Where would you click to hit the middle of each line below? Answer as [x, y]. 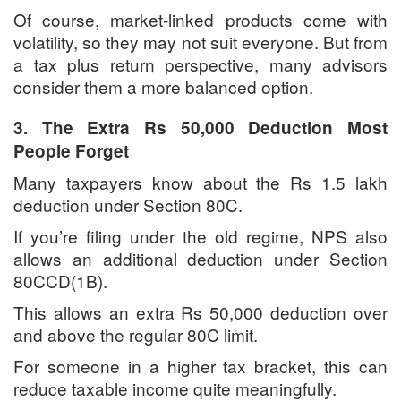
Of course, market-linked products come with [200, 20]
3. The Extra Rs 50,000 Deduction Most [200, 128]
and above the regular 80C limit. [136, 335]
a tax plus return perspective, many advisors [200, 64]
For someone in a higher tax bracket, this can [200, 366]
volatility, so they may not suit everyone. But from [200, 42]
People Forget [71, 151]
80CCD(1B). [60, 281]
